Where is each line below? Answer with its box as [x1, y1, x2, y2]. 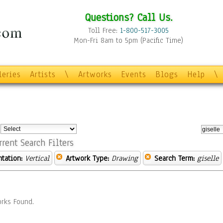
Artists [30, 69, 56, 80]
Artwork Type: [66, 153, 109, 163]
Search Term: [154, 153, 195, 163]
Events [121, 69, 146, 80]
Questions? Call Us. [84, 10, 173, 24]
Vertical [25, 153, 49, 163]
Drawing [111, 153, 138, 163]
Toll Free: [88, 25, 120, 35]
